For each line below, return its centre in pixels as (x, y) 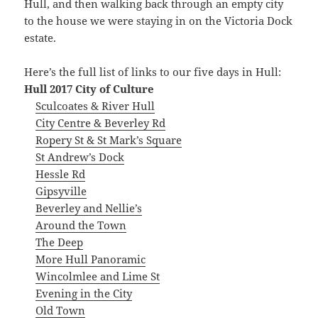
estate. (40, 38)
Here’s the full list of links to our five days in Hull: (153, 72)
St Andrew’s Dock (80, 157)
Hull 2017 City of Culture (89, 89)
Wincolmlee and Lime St (98, 276)
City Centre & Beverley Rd (101, 123)
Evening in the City (84, 294)
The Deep (60, 242)
